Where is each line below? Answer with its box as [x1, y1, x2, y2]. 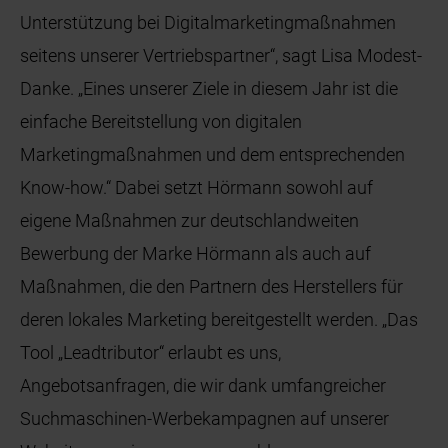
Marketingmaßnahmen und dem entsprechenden [20, 144, 406, 166]
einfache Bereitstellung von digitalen [20, 111, 303, 133]
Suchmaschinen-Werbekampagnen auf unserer [20, 408, 390, 430]
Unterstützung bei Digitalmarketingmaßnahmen [20, 12, 397, 34]
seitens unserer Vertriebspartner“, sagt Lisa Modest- [20, 45, 423, 67]
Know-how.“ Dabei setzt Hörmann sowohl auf [20, 177, 374, 199]
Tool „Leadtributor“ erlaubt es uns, [20, 342, 282, 364]
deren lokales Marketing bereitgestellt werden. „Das [20, 309, 419, 331]
